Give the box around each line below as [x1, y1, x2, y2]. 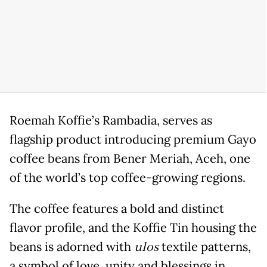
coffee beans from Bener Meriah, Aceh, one [10, 151, 250, 167]
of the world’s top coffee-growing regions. [10, 170, 246, 186]
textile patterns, [159, 239, 251, 255]
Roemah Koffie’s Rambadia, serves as [10, 113, 212, 129]
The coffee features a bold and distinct [10, 201, 224, 217]
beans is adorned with [10, 239, 134, 255]
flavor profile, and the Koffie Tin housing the [10, 220, 257, 236]
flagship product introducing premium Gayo [10, 132, 256, 148]
